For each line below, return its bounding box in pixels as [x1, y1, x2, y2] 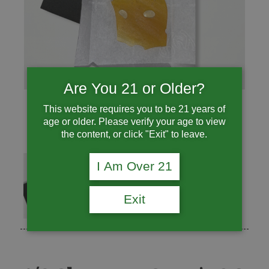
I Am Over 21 [96, 159, 172, 174]
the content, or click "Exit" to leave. [61, 128, 208, 139]
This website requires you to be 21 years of [43, 103, 226, 114]
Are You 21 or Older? [64, 80, 205, 97]
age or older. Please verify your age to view [43, 116, 226, 127]
